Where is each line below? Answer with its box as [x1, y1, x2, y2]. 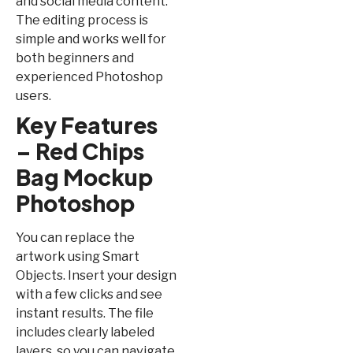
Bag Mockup [16, 162, 153, 191]
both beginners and [16, 50, 134, 65]
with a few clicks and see [16, 286, 162, 302]
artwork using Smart [16, 248, 139, 264]
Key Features [16, 110, 158, 139]
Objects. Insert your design [16, 267, 176, 283]
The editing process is [16, 12, 148, 28]
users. [16, 87, 51, 103]
